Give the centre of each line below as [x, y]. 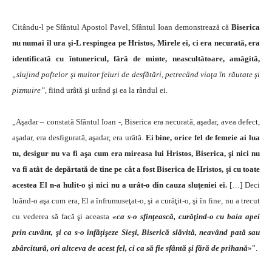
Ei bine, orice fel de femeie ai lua [203, 137]
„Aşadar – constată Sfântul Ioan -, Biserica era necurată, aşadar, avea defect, [136, 121]
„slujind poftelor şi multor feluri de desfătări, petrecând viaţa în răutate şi [136, 74]
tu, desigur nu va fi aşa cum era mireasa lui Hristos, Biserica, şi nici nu [136, 153]
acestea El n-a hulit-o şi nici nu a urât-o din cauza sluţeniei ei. [120, 185]
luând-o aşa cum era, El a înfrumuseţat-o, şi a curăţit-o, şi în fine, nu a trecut [136, 200]
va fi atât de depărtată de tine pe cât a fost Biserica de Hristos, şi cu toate [136, 169]
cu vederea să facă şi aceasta [62, 216]
